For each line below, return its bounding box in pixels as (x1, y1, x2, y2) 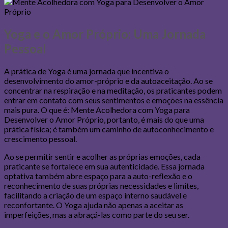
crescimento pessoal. (4, 133, 77, 144)
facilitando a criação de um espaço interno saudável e (4, 190, 187, 200)
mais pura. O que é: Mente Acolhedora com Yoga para (4, 104, 190, 115)
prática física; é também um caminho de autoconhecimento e (4, 124, 214, 134)
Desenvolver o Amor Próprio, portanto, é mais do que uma (4, 114, 204, 124)
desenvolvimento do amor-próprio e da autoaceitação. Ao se (4, 75, 213, 85)
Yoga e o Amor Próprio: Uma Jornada (4, 26, 206, 41)
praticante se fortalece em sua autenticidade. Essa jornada (4, 161, 205, 171)
